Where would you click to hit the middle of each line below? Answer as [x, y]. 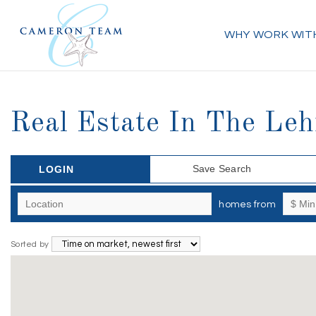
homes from [247, 205]
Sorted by [31, 244]
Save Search [222, 169]
